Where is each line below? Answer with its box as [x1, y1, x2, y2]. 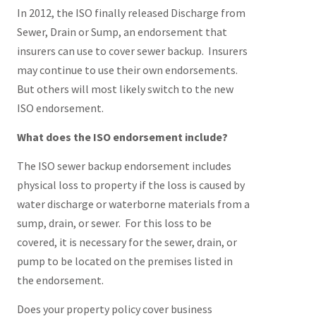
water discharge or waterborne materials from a [16, 197, 250, 211]
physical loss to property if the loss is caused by [16, 178, 245, 192]
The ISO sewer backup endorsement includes [16, 159, 231, 173]
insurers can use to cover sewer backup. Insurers [16, 44, 248, 58]
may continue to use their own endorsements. [16, 63, 240, 77]
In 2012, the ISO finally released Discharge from [16, 6, 245, 20]
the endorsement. [16, 273, 104, 287]
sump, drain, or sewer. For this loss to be [16, 216, 212, 230]
